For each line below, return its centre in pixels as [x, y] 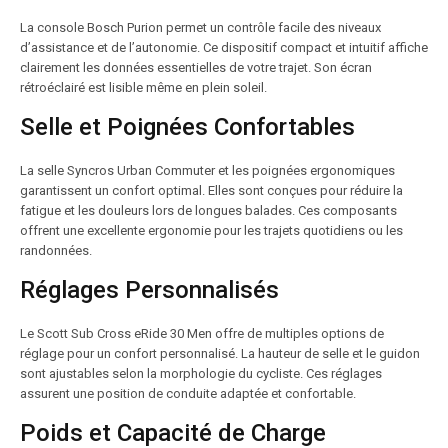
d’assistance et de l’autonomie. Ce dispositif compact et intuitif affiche [224, 47]
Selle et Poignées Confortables [187, 127]
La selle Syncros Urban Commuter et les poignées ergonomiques [207, 170]
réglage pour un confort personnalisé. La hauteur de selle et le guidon [220, 353]
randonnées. [56, 250]
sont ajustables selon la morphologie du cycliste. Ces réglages [201, 373]
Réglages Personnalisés [149, 290]
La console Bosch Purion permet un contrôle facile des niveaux [200, 27]
